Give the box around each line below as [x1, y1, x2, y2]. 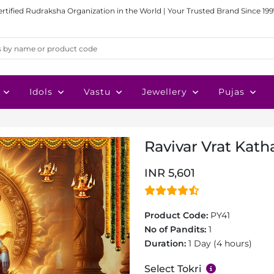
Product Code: [144, 210, 210, 221]
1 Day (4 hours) [188, 238, 252, 249]
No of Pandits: [144, 224, 209, 235]
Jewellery [142, 86, 187, 97]
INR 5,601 [144, 166, 195, 180]
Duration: [144, 238, 188, 249]
